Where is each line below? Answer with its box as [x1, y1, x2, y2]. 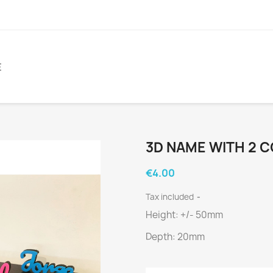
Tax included [146, 191, 196, 203]
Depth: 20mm [146, 230, 205, 244]
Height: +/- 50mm [146, 208, 223, 222]
